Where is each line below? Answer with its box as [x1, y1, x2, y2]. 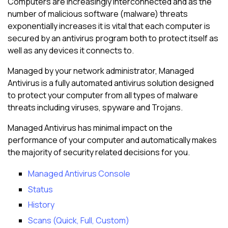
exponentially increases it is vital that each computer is [8, 20, 210, 32]
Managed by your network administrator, [8, 65, 159, 77]
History [28, 199, 54, 211]
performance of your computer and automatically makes [8, 134, 217, 146]
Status [28, 183, 53, 195]
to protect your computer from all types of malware [8, 90, 198, 101]
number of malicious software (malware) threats [8, 8, 188, 20]
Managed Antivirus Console [28, 168, 130, 180]
